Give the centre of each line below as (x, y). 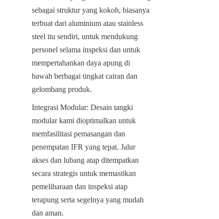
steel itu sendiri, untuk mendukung (85, 36)
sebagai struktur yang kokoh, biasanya (91, 10)
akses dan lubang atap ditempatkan (85, 160)
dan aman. (48, 213)
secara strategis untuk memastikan (84, 173)
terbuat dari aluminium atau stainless (88, 23)
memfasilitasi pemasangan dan (78, 133)
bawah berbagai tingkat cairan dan (85, 76)
